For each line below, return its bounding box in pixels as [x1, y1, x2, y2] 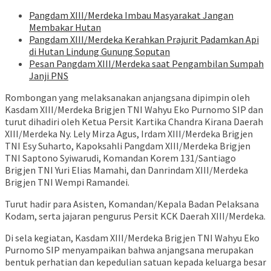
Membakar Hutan [29, 21, 101, 33]
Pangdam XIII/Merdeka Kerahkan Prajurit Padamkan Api [29, 33, 259, 45]
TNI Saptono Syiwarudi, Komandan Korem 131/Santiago [5, 151, 236, 164]
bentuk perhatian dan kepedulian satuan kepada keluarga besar [5, 255, 266, 268]
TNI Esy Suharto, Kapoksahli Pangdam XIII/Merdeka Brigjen [5, 139, 250, 152]
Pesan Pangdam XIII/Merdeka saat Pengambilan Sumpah [29, 57, 264, 70]
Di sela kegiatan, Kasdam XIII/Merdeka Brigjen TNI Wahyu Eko [5, 231, 260, 244]
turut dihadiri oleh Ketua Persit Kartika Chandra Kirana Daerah [5, 115, 263, 128]
